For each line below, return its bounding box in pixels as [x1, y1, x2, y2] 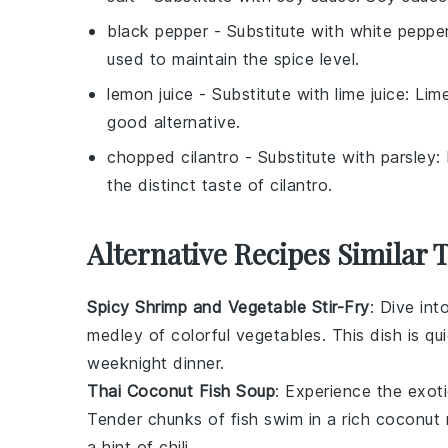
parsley [380, 147, 436, 168]
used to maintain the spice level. [107, 49, 360, 70]
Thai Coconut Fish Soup [87, 381, 275, 402]
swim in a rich [258, 409, 376, 430]
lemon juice [107, 84, 194, 105]
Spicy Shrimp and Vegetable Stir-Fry [87, 297, 370, 318]
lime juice [335, 84, 405, 105]
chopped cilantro [107, 147, 239, 168]
